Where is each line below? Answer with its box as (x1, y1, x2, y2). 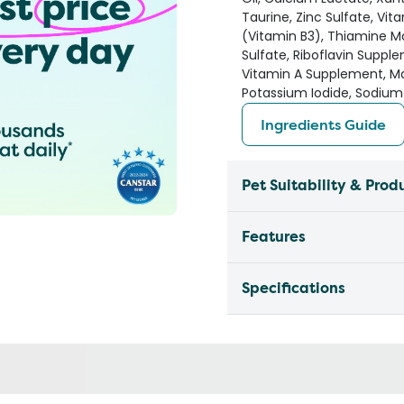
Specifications (242, 279, 345, 298)
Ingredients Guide (261, 115, 386, 134)
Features (242, 227, 306, 246)
